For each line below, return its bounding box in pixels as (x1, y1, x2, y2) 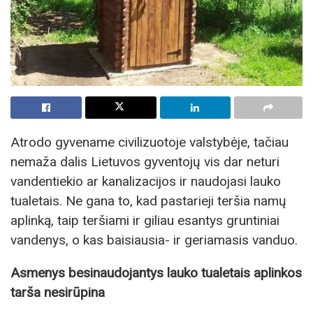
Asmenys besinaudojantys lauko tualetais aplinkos (10, 265, 302, 282)
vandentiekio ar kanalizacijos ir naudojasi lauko (10, 173, 281, 189)
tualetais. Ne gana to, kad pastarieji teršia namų (10, 192, 286, 209)
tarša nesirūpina (10, 284, 105, 301)
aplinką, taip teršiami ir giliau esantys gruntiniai (10, 212, 279, 228)
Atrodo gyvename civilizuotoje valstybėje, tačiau (10, 133, 289, 150)
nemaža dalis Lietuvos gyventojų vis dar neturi (10, 153, 279, 170)
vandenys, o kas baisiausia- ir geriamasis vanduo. (10, 231, 298, 248)
